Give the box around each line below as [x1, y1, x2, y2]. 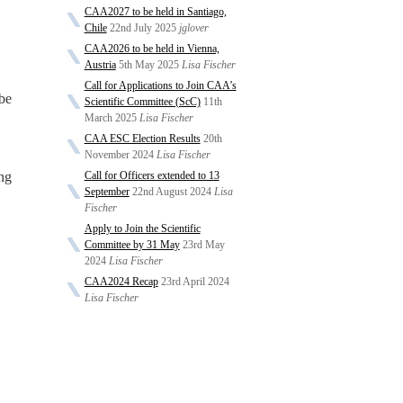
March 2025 [84, 112, 137, 124]
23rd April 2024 [160, 275, 229, 288]
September [84, 185, 130, 198]
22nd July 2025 [109, 22, 176, 34]
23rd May [182, 238, 225, 251]
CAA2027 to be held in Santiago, [84, 5, 227, 18]
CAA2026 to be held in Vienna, [84, 42, 219, 55]
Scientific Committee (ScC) [84, 95, 201, 108]
